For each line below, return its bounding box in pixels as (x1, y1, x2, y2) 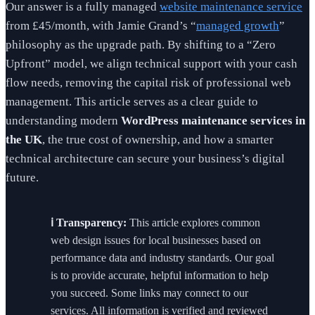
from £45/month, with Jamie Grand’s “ (6, 19, 196, 32)
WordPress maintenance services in (121, 114, 305, 127)
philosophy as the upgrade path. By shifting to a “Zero (6, 38, 276, 51)
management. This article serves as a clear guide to (6, 95, 258, 108)
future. (6, 171, 39, 184)
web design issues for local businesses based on (51, 233, 261, 246)
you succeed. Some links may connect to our (51, 286, 248, 299)
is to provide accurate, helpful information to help (51, 269, 269, 281)
